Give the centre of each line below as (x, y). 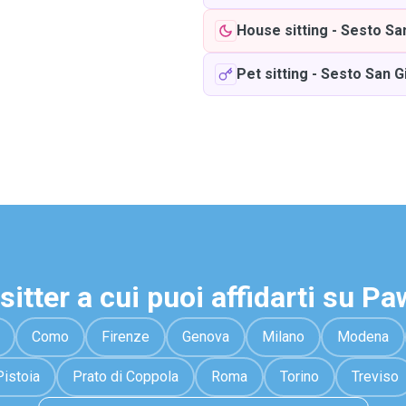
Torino (299, 377)
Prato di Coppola (125, 377)
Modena (363, 337)
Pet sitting (272, 74)
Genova (206, 337)
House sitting (282, 30)
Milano (283, 337)
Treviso (375, 377)
